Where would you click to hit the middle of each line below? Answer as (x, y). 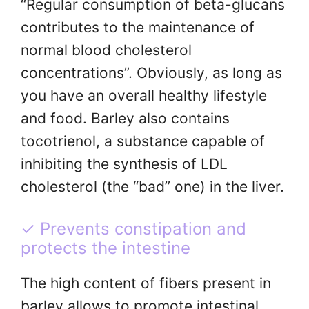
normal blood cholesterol (106, 50)
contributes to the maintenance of (138, 27)
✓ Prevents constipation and (133, 229)
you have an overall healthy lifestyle (144, 95)
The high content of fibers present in (146, 283)
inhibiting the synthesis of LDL (124, 163)
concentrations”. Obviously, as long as (151, 72)
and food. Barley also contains (125, 118)
